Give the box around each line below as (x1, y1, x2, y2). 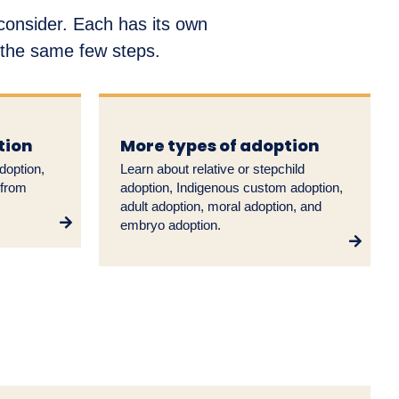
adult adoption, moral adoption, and (120, 199, 322, 215)
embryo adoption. (120, 217, 221, 233)
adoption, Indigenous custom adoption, (120, 180, 343, 196)
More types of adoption (120, 134, 320, 158)
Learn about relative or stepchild (120, 161, 305, 177)
